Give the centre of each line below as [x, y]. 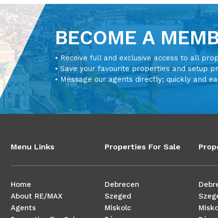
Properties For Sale [142, 146]
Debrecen [122, 184]
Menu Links [32, 146]
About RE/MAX [36, 196]
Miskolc [118, 208]
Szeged [118, 196]
